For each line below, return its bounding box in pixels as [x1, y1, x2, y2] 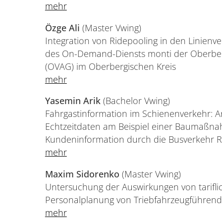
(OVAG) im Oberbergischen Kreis [45, 60, 176, 72]
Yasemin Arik [45, 95, 101, 107]
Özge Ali [45, 21, 80, 34]
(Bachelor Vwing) [100, 95, 170, 107]
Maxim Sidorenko [45, 167, 119, 180]
